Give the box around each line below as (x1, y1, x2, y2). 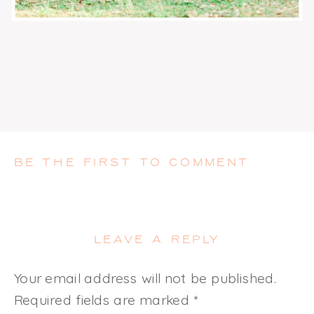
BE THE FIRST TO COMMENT (13, 156, 250, 170)
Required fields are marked (13, 291, 193, 309)
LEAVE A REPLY (94, 233, 220, 247)
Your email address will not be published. (13, 269, 277, 288)
